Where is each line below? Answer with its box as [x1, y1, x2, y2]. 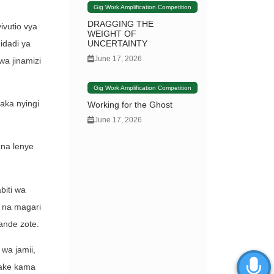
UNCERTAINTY [87, 39, 148, 49]
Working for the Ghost [87, 100, 173, 110]
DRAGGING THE [87, 19, 154, 29]
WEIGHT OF [87, 29, 137, 39]
